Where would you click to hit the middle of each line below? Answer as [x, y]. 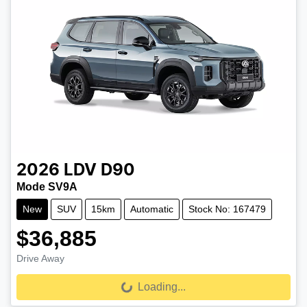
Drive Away [40, 258]
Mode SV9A [47, 186]
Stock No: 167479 [227, 209]
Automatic [152, 209]
